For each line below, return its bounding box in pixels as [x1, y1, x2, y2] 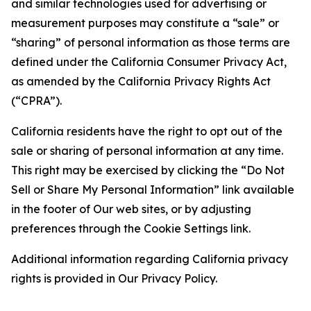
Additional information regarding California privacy [11, 252, 288, 266]
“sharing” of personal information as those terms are [11, 35, 290, 49]
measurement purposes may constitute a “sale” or [11, 16, 279, 30]
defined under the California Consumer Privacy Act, [11, 55, 287, 69]
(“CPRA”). [11, 94, 62, 108]
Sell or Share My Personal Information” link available [11, 183, 294, 196]
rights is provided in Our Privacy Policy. [11, 271, 217, 285]
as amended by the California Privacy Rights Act [11, 74, 271, 88]
